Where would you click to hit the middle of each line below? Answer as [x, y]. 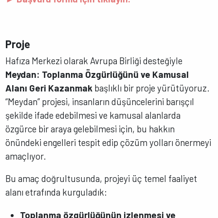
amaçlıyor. [26, 156]
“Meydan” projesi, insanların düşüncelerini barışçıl [100, 101]
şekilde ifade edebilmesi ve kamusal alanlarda [93, 115]
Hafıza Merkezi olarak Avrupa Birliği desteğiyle [94, 60]
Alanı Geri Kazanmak [49, 88]
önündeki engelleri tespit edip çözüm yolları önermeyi [109, 142]
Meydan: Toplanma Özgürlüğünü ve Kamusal [97, 74]
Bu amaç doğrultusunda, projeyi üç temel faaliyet [101, 179]
